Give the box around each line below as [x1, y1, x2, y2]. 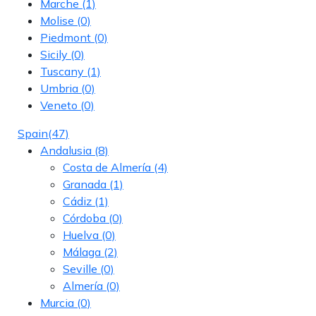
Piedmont [40, 30, 91, 44]
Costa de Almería [63, 159, 151, 174]
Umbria [40, 80, 78, 95]
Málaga [63, 244, 101, 259]
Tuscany [40, 63, 84, 78]
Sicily [40, 47, 68, 61]
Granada [63, 176, 107, 191]
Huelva [63, 227, 99, 242]
